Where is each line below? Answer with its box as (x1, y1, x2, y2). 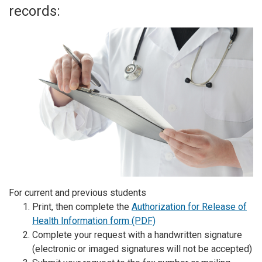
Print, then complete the (32, 201, 132, 212)
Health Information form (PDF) (32, 215, 156, 226)
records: (9, 3, 60, 19)
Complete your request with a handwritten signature (32, 229, 242, 240)
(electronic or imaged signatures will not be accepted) (32, 243, 252, 254)
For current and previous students (9, 187, 146, 198)
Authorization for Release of (132, 201, 247, 212)
